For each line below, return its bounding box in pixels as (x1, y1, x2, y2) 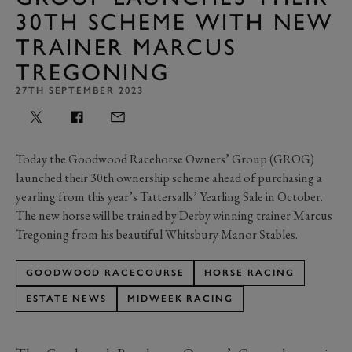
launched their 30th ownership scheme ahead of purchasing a (16, 169, 322, 186)
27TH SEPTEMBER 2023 (16, 84, 144, 96)
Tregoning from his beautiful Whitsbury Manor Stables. (16, 225, 298, 243)
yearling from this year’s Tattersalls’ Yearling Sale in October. (16, 188, 323, 205)
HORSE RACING (204, 266, 295, 278)
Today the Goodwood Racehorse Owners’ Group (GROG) (16, 150, 314, 167)
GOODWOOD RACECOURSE (26, 266, 185, 278)
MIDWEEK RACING (127, 292, 234, 304)
